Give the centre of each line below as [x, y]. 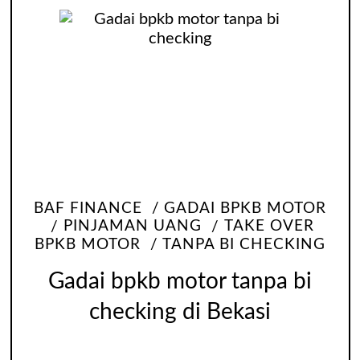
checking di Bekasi [180, 313]
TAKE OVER [269, 227]
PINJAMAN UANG [133, 227]
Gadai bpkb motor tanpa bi [180, 282]
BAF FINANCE [88, 209]
